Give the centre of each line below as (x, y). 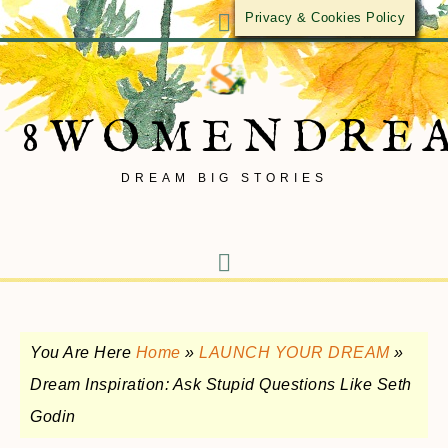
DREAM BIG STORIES (224, 178)
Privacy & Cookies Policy (325, 17)
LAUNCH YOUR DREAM (294, 352)
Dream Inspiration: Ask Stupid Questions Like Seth (221, 384)
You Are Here (83, 352)
